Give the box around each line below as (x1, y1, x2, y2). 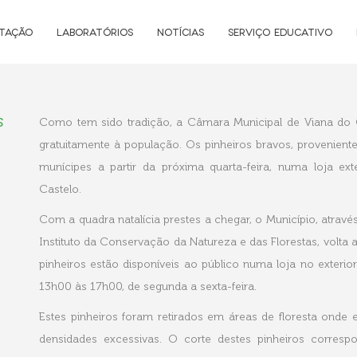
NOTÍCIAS (157, 25, 204, 37)
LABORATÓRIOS (57, 25, 133, 37)
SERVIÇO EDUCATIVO (228, 25, 332, 37)
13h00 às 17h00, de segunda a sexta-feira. (39, 280, 257, 293)
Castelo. (39, 182, 81, 196)
